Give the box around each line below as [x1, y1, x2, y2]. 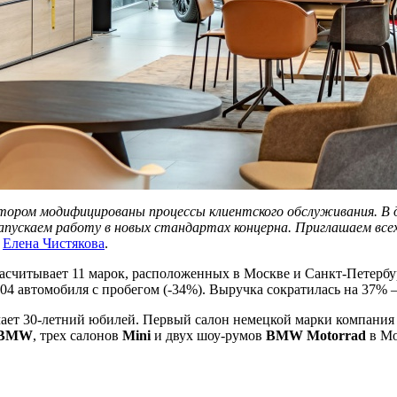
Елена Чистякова [3, 235, 105, 251]
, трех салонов [33, 327, 122, 343]
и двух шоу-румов [154, 327, 266, 343]
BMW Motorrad [266, 327, 366, 343]
